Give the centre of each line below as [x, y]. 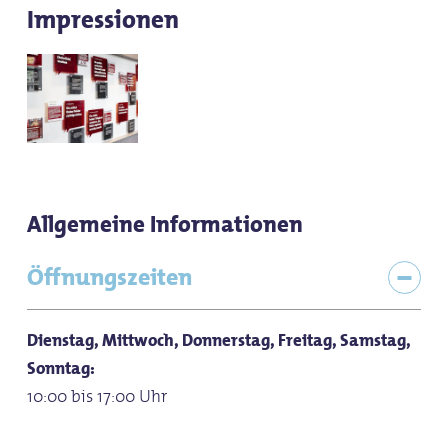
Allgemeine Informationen [164, 224]
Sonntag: [60, 368]
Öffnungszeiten [109, 277]
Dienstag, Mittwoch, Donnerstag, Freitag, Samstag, [218, 340]
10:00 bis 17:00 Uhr [96, 396]
